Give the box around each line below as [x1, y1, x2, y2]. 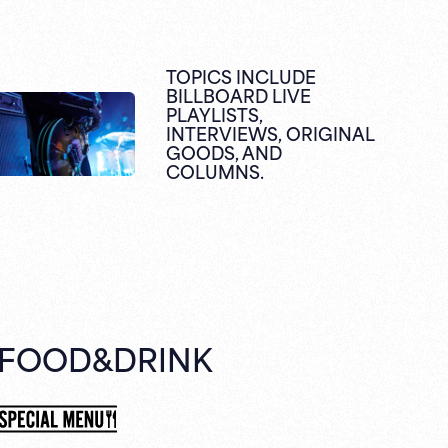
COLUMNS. [166, 157, 265, 186]
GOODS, [166, 138, 240, 167]
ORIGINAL [282, 119, 376, 148]
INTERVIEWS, [166, 119, 283, 148]
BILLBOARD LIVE [166, 81, 312, 110]
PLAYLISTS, [166, 100, 264, 129]
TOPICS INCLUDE [166, 62, 317, 91]
